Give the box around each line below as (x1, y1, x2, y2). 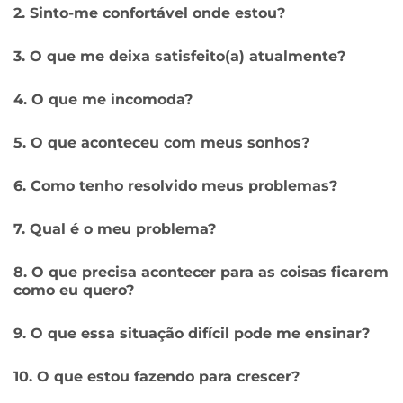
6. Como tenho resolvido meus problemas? (13, 176, 337, 194)
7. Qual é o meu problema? (13, 219, 216, 237)
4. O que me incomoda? (13, 90, 193, 108)
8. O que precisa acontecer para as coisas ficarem (13, 263, 389, 281)
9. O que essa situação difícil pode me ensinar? (13, 324, 370, 342)
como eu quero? (13, 281, 134, 299)
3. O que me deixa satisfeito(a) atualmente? (13, 47, 345, 65)
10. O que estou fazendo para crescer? (13, 367, 300, 385)
